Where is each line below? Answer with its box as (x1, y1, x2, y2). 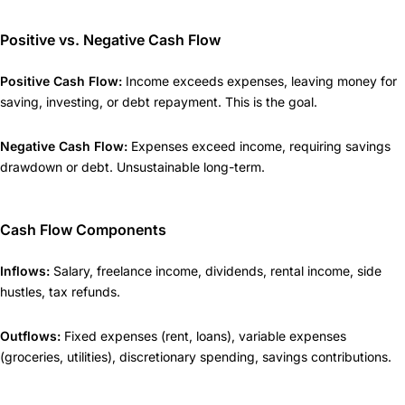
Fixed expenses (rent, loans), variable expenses (61, 327, 346, 344)
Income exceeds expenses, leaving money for (122, 72, 397, 89)
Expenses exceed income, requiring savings (127, 137, 391, 154)
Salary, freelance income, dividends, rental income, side (50, 262, 381, 278)
